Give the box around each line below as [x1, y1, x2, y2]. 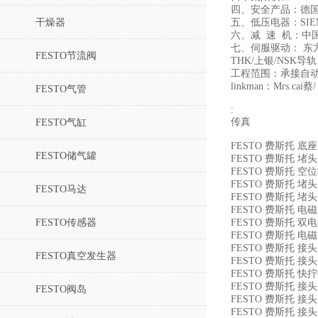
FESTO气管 [35, 84, 87, 94]
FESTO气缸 [35, 117, 87, 128]
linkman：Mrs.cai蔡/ [231, 81, 316, 92]
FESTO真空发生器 [35, 251, 116, 261]
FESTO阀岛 [35, 284, 87, 295]
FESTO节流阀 [35, 50, 97, 61]
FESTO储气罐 [35, 150, 97, 161]
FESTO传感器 [35, 217, 97, 228]
